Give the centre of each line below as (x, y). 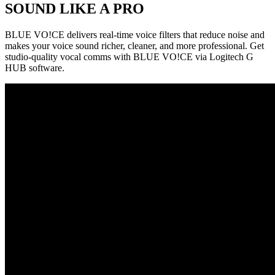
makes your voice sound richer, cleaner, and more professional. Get (134, 45)
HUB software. (35, 68)
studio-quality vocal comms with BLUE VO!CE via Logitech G (129, 56)
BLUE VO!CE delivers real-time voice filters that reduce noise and (135, 34)
